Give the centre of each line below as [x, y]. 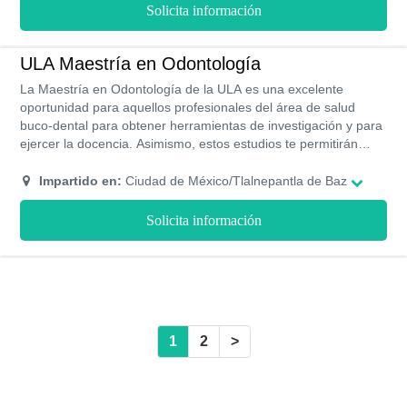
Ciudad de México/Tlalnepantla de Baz [234, 181]
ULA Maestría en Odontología [140, 64]
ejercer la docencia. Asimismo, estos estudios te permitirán [189, 144]
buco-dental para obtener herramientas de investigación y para [201, 125]
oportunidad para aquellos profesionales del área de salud [188, 107]
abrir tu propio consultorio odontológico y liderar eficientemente [201, 162]
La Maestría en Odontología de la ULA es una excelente [182, 89]
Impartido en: [80, 181]
